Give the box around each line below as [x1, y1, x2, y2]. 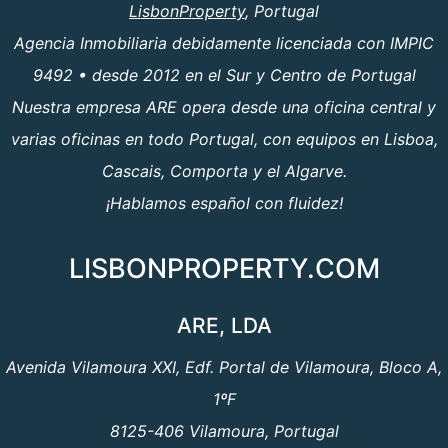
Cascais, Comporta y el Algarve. [101, 161, 347, 181]
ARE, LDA [176, 313, 272, 338]
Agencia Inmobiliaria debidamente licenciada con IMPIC [14, 33, 434, 53]
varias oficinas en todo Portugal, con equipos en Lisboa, [10, 129, 438, 149]
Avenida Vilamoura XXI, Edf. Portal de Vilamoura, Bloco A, [6, 357, 442, 377]
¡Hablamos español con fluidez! [105, 193, 343, 213]
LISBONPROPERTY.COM [68, 252, 380, 285]
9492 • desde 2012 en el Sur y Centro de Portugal [32, 65, 416, 85]
